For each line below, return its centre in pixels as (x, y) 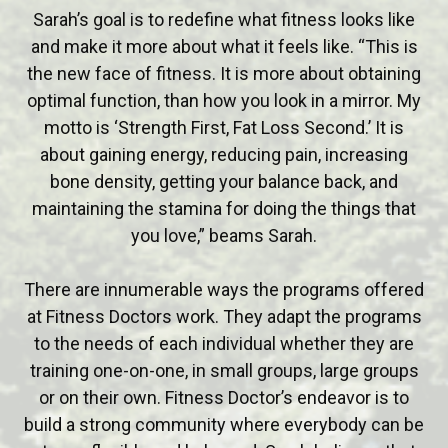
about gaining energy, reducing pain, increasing (224, 154)
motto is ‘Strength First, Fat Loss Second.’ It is (224, 127)
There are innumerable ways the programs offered (224, 289)
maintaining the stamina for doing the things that (224, 208)
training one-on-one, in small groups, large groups (224, 370)
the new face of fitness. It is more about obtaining (224, 73)
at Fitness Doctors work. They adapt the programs (224, 316)
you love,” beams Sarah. (224, 235)
